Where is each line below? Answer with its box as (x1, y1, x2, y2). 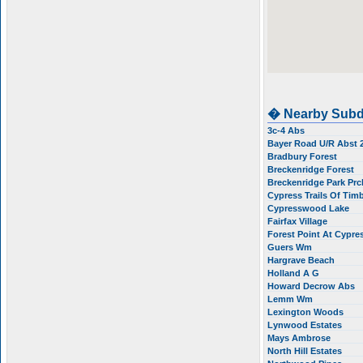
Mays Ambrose (267, 333, 333, 343)
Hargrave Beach (267, 255, 337, 265)
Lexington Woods (267, 307, 346, 317)
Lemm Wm (267, 294, 315, 304)
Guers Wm (267, 242, 314, 252)
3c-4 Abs (267, 126, 307, 135)
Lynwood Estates (267, 320, 344, 330)
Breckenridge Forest (267, 164, 357, 174)
